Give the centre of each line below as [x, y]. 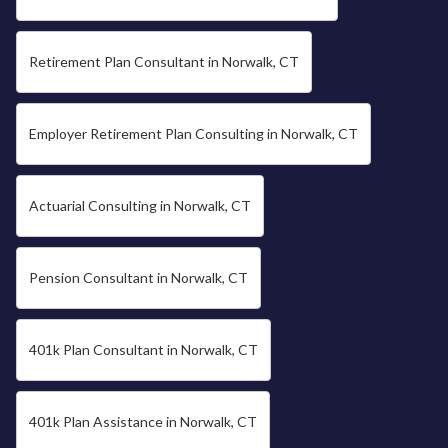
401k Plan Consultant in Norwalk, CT [143, 350]
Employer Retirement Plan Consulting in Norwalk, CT [193, 134]
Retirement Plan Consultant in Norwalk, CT [164, 62]
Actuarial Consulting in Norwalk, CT [140, 206]
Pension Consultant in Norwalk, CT [138, 278]
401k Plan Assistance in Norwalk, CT [143, 422]
